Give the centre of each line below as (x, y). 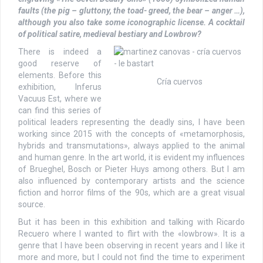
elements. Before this (60, 75)
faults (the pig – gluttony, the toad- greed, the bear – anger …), (131, 10)
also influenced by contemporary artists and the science (131, 181)
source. (32, 204)
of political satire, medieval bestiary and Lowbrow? (110, 34)
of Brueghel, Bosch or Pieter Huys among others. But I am (131, 169)
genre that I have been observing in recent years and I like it (131, 245)
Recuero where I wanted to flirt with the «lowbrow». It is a (131, 233)
